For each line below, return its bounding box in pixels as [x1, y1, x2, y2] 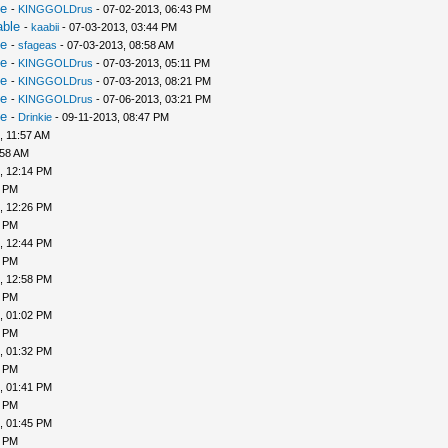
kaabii [30, 21, 59, 33]
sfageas [17, 39, 57, 51]
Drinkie [17, 111, 52, 123]
